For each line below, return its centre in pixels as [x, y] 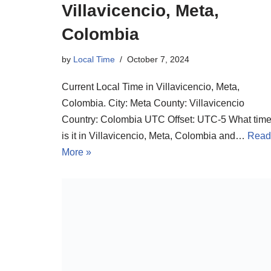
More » [77, 152]
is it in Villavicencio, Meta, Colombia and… [155, 135]
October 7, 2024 [158, 59]
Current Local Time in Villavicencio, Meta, [151, 87]
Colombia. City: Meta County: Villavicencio [153, 103]
